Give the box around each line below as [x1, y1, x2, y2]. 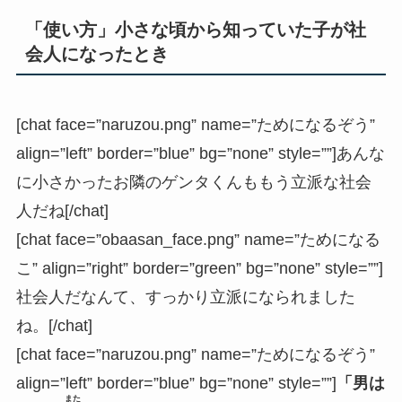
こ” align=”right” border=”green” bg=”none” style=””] [15, 259, 383, 278]
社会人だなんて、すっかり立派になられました [15, 288, 355, 307]
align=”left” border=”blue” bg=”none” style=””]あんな [15, 144, 385, 163]
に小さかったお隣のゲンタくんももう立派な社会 [15, 173, 371, 192]
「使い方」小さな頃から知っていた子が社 [24, 19, 366, 39]
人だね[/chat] [15, 202, 109, 221]
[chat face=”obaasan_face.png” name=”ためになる [15, 231, 380, 249]
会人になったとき [24, 43, 169, 64]
